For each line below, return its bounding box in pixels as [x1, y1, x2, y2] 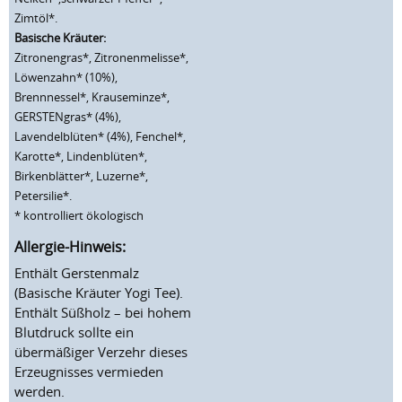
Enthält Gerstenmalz [14, 263, 139, 282]
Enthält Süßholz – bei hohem [14, 302, 191, 321]
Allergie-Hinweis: [14, 236, 126, 257]
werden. [14, 381, 65, 400]
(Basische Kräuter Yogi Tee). [14, 283, 183, 301]
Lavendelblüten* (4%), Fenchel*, [14, 128, 186, 144]
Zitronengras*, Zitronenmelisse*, [14, 49, 188, 66]
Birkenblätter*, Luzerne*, [14, 168, 148, 184]
